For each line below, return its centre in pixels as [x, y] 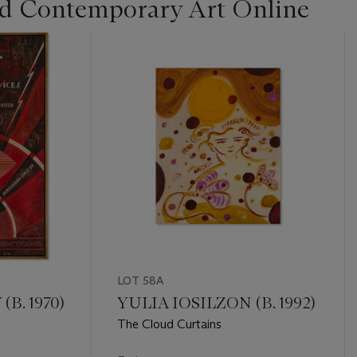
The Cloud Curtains [169, 324]
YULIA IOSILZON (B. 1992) [216, 303]
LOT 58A [140, 281]
